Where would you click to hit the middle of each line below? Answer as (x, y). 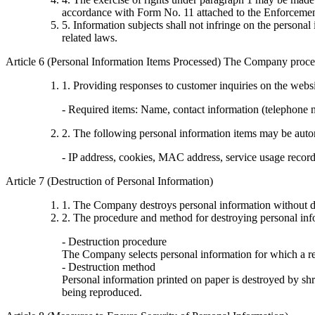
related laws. (90, 38)
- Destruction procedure (114, 242)
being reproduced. (102, 292)
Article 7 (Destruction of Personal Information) (109, 181)
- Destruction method (109, 267)
